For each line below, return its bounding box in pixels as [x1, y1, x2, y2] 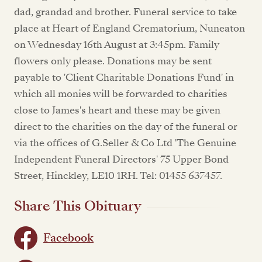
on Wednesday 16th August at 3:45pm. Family [14, 38, 219, 51]
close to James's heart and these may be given [14, 104, 220, 117]
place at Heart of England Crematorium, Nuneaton [14, 22, 245, 35]
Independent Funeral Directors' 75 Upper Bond [14, 153, 229, 166]
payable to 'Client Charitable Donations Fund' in [14, 71, 234, 84]
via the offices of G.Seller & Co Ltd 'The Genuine [14, 136, 236, 150]
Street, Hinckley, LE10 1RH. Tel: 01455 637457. [14, 169, 222, 182]
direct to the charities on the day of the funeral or [14, 120, 237, 133]
